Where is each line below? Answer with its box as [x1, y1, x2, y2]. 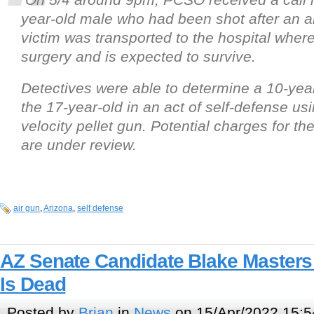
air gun [13, 203, 40, 214]
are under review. [21, 137, 137, 153]
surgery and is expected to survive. [21, 48, 256, 65]
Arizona [43, 203, 73, 214]
